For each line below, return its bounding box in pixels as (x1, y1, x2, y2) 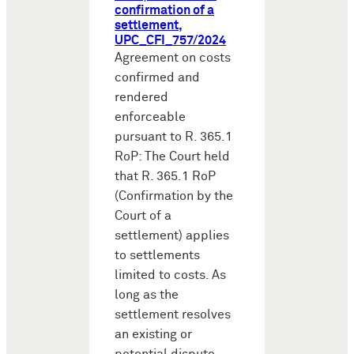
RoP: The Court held (115, 149, 230, 164)
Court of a (115, 209, 171, 223)
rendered (115, 90, 168, 104)
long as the (115, 288, 179, 302)
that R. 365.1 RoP (115, 169, 216, 183)
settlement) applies (115, 228, 229, 243)
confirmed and (115, 70, 200, 85)
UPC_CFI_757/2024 (115, 33, 226, 47)
